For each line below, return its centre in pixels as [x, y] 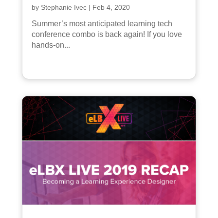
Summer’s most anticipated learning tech [102, 23]
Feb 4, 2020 [111, 7]
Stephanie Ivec [64, 7]
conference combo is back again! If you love [107, 34]
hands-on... [51, 45]
